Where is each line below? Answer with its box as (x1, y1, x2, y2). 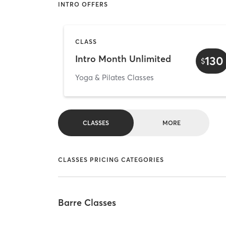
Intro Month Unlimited (75, 53, 171, 65)
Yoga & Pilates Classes (75, 73, 154, 83)
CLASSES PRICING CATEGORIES (58, 156, 164, 164)
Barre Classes (58, 196, 117, 208)
